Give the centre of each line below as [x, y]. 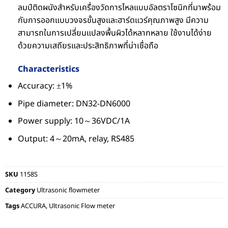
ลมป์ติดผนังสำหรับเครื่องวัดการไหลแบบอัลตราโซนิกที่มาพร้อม [119, 8]
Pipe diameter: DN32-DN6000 [74, 104]
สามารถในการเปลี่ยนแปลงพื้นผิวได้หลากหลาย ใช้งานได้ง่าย [115, 33]
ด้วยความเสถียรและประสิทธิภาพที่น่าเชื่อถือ [88, 46]
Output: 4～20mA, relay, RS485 [76, 139]
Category [20, 190]
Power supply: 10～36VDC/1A [74, 121]
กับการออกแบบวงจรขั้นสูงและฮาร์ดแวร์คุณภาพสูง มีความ [113, 21]
